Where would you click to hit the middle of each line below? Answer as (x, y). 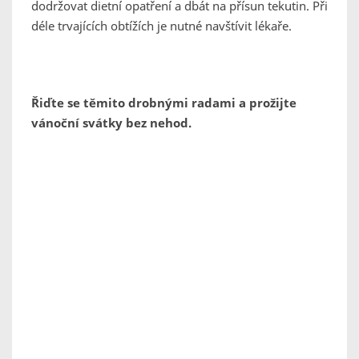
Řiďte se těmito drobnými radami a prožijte (164, 103)
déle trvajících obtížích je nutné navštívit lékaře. (161, 26)
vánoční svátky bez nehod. (111, 123)
